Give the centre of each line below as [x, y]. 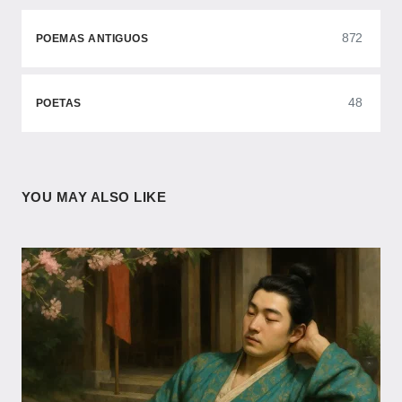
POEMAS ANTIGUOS [92, 38]
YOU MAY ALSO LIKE [94, 197]
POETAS [59, 103]
